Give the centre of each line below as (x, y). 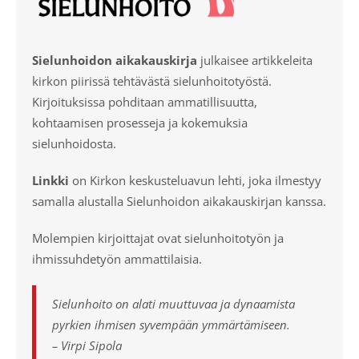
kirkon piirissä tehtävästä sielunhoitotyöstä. (152, 81)
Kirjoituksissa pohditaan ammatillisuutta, (145, 102)
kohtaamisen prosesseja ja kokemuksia (140, 123)
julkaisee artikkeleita (255, 60)
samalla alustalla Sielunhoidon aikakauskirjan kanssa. (179, 201)
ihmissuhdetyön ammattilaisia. (117, 259)
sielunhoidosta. (74, 143)
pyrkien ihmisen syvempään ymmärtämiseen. (171, 325)
